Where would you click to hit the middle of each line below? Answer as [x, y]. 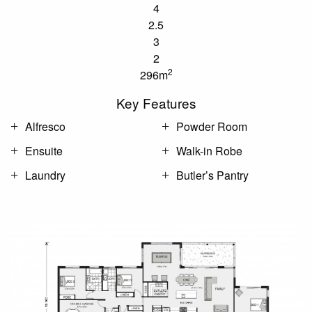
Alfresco [45, 126]
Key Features [156, 102]
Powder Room [212, 126]
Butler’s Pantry [212, 175]
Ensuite [44, 150]
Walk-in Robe [209, 150]
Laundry [45, 175]
